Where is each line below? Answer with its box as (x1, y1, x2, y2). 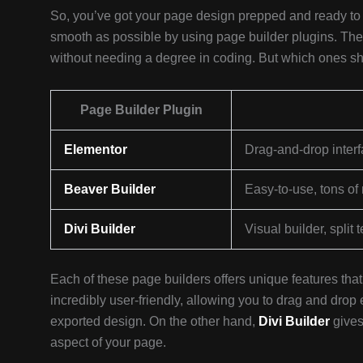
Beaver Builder (64, 181, 156, 196)
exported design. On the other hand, (50, 314, 258, 328)
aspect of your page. (50, 335, 166, 349)
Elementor (64, 142, 127, 156)
